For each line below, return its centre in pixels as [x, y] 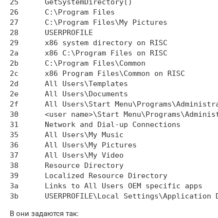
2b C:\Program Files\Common [14, 63]
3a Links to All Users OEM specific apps [14, 186]
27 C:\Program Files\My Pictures [14, 22]
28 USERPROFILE [14, 32]
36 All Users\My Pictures [14, 145]
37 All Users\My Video [14, 155]
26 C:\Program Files [14, 12]
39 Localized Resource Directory [14, 175]
